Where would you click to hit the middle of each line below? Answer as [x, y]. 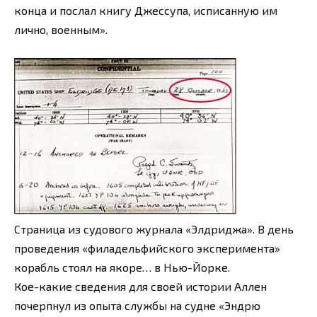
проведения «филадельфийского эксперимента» [147, 248]
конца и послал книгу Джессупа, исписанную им [146, 10]
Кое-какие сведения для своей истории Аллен [140, 287]
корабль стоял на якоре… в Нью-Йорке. [122, 267]
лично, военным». [61, 29]
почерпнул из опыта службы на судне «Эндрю [137, 306]
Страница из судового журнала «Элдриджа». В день [154, 229]
